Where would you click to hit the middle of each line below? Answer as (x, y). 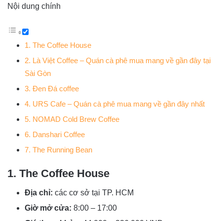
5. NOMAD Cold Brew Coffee (72, 119)
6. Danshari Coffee (55, 134)
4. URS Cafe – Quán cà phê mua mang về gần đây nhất (115, 104)
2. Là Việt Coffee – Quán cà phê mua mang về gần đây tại (118, 60)
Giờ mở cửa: (48, 208)
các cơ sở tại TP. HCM (93, 193)
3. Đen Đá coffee (52, 89)
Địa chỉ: (39, 193)
